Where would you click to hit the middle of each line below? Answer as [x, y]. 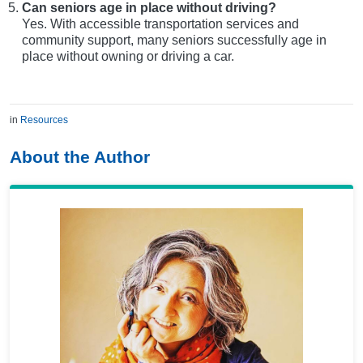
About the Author [80, 157]
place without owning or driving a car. [128, 57]
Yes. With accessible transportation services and [160, 24]
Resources [44, 120]
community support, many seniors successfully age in [174, 41]
